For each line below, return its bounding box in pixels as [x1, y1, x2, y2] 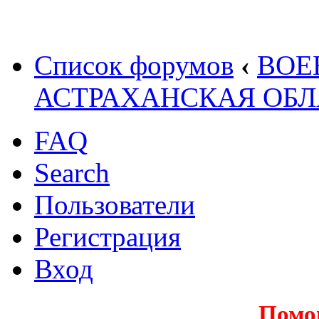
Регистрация [34, 221, 181, 252]
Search [34, 157, 110, 188]
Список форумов [34, 50, 234, 80]
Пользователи [34, 189, 195, 220]
